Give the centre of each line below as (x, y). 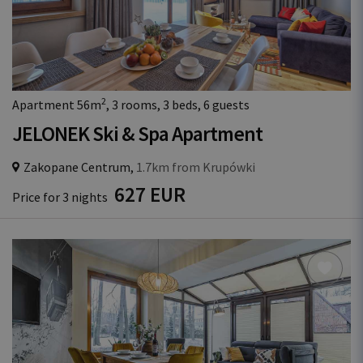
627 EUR (150, 194)
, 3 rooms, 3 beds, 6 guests (178, 105)
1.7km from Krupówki (194, 167)
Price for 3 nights (61, 197)
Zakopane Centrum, (79, 167)
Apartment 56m (57, 105)
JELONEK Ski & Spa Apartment (137, 134)
